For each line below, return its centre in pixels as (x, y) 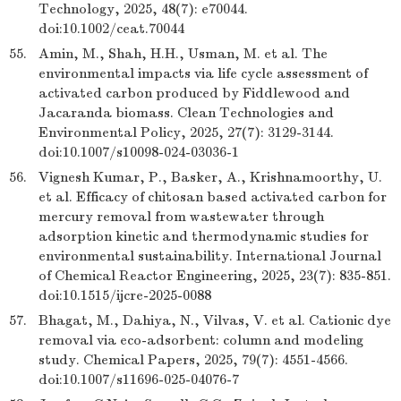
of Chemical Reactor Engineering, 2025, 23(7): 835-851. (215, 276)
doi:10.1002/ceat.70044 (111, 29)
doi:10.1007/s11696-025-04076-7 (139, 380)
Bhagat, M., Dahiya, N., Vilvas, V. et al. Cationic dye (215, 320)
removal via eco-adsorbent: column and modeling (201, 340)
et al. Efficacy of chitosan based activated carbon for (213, 197)
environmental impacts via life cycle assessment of (203, 73)
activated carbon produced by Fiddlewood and (194, 93)
